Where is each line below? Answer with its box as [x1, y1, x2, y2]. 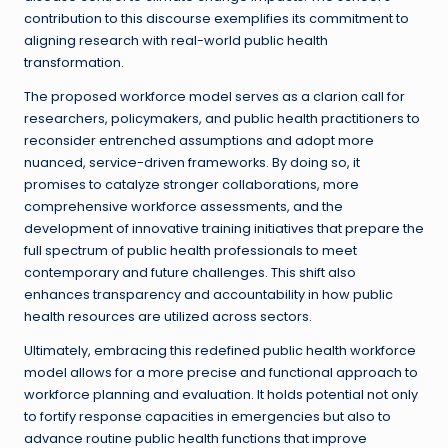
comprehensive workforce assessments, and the [24, 198, 343, 216]
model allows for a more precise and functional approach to [24, 364, 418, 382]
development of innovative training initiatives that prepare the [24, 220, 424, 238]
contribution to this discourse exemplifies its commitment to [24, 10, 409, 28]
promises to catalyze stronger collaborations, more [24, 176, 359, 194]
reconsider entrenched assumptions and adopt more [24, 132, 374, 150]
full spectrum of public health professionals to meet [24, 242, 357, 260]
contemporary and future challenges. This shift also [24, 264, 356, 282]
